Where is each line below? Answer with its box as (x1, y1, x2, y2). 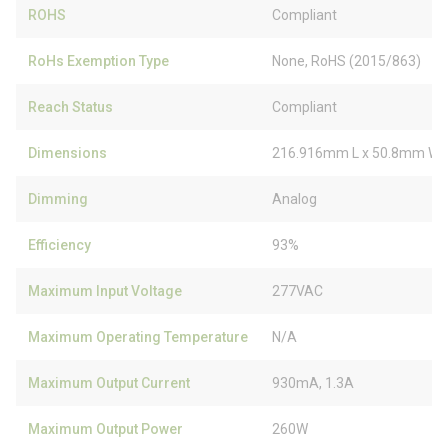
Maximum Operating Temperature (28, 329, 248, 345)
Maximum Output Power (28, 421, 183, 437)
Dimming (28, 191, 88, 207)
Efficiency (28, 237, 91, 253)
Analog (272, 191, 317, 207)
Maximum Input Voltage (28, 283, 182, 299)
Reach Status (28, 99, 113, 115)
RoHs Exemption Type (28, 53, 169, 69)
